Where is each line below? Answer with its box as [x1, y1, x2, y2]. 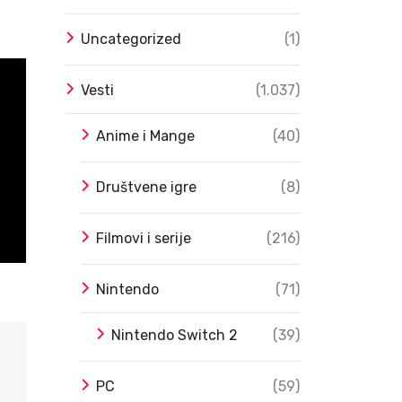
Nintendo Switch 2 [111, 326, 238, 344]
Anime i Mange [96, 127, 195, 144]
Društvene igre [96, 178, 197, 196]
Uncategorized [81, 30, 181, 48]
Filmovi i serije [96, 229, 191, 247]
